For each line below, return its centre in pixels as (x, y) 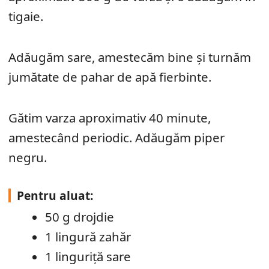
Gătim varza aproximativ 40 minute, (110, 117)
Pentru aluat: (55, 195)
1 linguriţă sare (88, 256)
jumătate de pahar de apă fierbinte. (110, 77)
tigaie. (26, 16)
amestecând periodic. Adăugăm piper (116, 137)
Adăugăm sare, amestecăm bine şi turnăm (130, 57)
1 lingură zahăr (88, 236)
